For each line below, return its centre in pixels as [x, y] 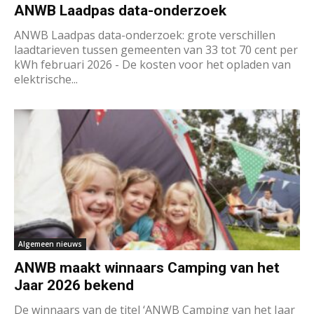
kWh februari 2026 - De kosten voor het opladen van [152, 64]
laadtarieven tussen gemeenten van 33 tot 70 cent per [156, 49]
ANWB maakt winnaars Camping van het [147, 268]
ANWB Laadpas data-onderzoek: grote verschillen [145, 35]
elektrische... [46, 79]
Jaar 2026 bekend [74, 286]
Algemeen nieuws [50, 244]
